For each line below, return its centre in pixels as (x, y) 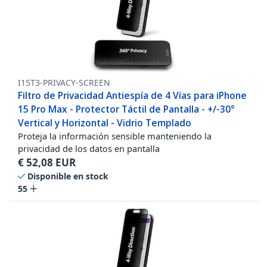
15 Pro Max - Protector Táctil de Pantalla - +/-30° (126, 109)
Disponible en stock (68, 176)
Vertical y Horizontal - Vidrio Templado (105, 123)
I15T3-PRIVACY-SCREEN (64, 83)
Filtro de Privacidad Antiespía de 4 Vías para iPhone (132, 96)
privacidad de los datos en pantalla (89, 149)
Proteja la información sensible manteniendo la (115, 136)
